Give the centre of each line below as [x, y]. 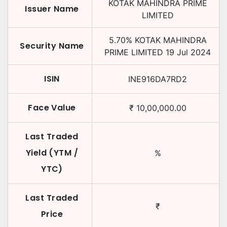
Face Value [52, 108]
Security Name [52, 46]
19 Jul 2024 [188, 52]
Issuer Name [52, 9]
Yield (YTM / [52, 153]
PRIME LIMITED [134, 52]
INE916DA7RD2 [158, 79]
